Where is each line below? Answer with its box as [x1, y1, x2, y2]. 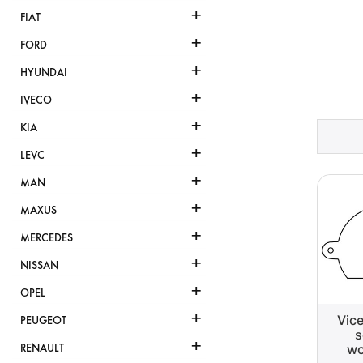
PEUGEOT [20, 314, 66, 328]
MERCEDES [20, 231, 73, 246]
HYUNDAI [20, 66, 67, 80]
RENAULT [20, 341, 64, 356]
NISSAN [20, 258, 58, 273]
